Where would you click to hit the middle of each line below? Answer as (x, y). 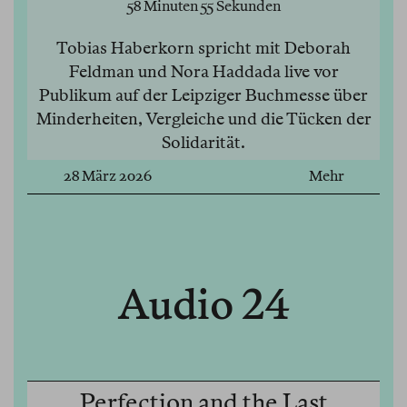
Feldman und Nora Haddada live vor (203, 72)
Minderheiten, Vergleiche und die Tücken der (203, 119)
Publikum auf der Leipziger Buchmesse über (203, 95)
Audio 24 (203, 305)
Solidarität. (203, 143)
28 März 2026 (107, 176)
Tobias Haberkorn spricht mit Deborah (203, 48)
